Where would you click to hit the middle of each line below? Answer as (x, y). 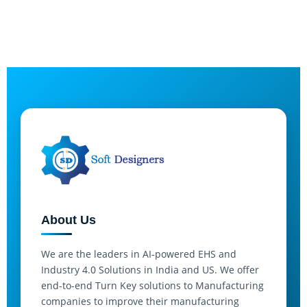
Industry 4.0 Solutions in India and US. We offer (150, 270)
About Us (69, 220)
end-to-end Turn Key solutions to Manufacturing (152, 286)
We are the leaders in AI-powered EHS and (139, 254)
